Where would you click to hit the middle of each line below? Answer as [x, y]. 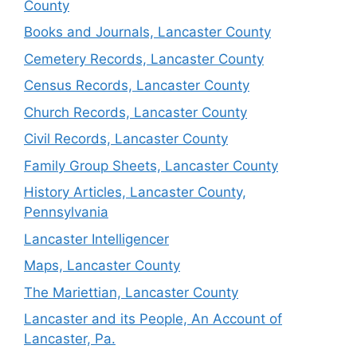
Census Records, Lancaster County [137, 85]
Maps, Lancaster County [102, 265]
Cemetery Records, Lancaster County [144, 59]
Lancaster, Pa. [70, 339]
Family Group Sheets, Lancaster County [151, 165]
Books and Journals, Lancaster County [147, 32]
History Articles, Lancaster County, [135, 192]
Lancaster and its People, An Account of [153, 319]
